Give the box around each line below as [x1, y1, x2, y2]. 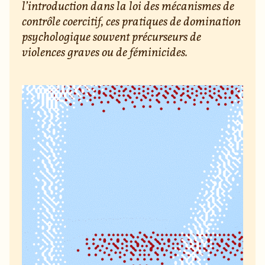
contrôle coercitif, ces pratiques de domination [22, 13, 241, 30]
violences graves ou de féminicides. [22, 44, 188, 60]
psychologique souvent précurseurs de [22, 28, 202, 45]
